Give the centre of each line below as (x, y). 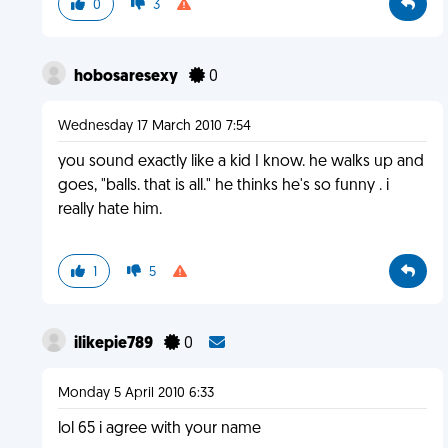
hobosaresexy (127, 77)
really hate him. (109, 210)
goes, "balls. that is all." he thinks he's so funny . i (223, 186)
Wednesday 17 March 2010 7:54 (154, 126)
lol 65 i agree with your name (159, 429)
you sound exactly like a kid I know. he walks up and (240, 162)
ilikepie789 (114, 344)
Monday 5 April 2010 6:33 (135, 393)
